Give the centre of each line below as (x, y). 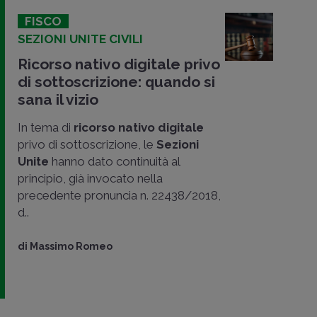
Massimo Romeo (71, 246)
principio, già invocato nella (90, 178)
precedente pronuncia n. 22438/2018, (119, 195)
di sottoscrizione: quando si (116, 81)
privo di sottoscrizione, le (87, 144)
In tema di (46, 127)
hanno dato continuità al (114, 161)
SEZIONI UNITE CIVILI (80, 39)
